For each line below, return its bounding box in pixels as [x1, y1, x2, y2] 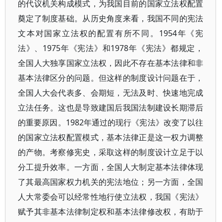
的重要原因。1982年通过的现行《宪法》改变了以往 [18, 117, 204, 128]
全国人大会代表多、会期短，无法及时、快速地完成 [18, 87, 204, 98]
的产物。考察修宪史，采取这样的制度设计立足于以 [18, 147, 204, 158]
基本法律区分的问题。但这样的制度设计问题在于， [18, 72, 204, 83]
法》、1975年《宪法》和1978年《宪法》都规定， [18, 43, 204, 54]
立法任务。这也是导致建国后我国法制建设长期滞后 [18, 102, 204, 113]
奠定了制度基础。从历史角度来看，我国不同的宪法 [18, 13, 204, 24]
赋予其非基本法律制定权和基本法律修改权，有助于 [18, 206, 204, 217]
